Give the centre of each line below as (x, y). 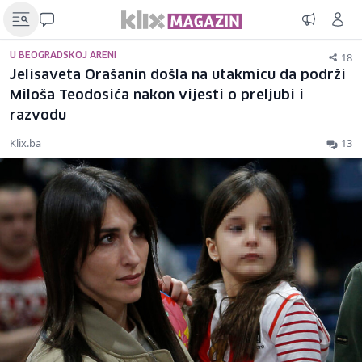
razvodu (38, 116)
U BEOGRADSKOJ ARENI (63, 55)
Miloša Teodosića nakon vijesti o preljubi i (157, 96)
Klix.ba (25, 143)
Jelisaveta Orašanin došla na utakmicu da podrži (178, 76)
